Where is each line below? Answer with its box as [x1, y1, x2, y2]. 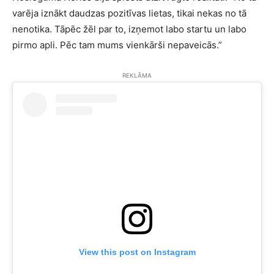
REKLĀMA [122, 72, 152, 79]
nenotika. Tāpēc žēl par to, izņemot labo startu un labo [12, 23, 246, 35]
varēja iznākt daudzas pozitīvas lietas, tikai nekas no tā [12, 7, 246, 19]
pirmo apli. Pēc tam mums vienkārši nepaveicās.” [12, 39, 222, 51]
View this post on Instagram [78, 247, 196, 257]
